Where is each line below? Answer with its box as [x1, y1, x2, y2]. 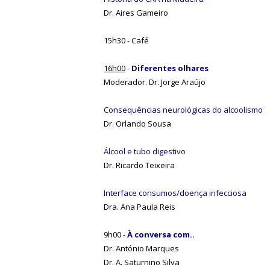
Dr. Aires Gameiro [104, 7, 168, 18]
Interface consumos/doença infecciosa [104, 187, 246, 198]
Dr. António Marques [104, 242, 179, 254]
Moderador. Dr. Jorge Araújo [104, 76, 206, 87]
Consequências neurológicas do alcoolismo [104, 104, 263, 115]
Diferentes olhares [131, 62, 209, 74]
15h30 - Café [104, 34, 149, 46]
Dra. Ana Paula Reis [104, 201, 175, 212]
